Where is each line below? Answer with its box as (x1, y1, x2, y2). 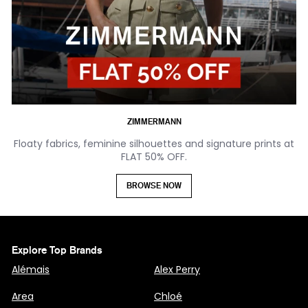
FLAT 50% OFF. (121, 149, 187, 164)
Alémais (12, 262, 49, 276)
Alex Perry (154, 262, 200, 276)
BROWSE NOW (126, 180, 181, 190)
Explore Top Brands (12, 243, 102, 256)
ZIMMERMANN (126, 116, 181, 126)
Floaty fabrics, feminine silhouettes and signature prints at (14, 136, 294, 151)
